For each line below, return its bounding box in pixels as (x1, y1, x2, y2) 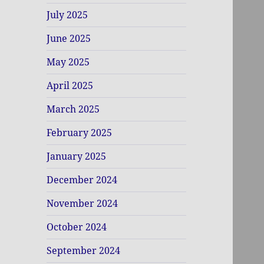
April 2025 (47, 79, 94, 93)
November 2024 (47, 197, 118, 210)
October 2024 (47, 220, 107, 234)
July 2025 (47, 8, 88, 22)
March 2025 (47, 103, 100, 116)
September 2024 (47, 244, 121, 258)
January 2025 (47, 150, 107, 163)
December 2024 (47, 173, 118, 187)
